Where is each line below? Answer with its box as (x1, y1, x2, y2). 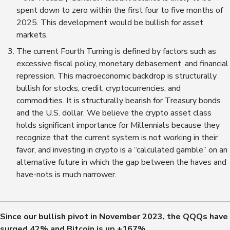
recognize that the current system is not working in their (16, 132, 218, 144)
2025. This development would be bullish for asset (16, 17, 203, 29)
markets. (16, 29, 48, 41)
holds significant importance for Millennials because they (16, 120, 220, 131)
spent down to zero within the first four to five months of (16, 5, 223, 16)
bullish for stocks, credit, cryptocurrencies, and (16, 83, 181, 94)
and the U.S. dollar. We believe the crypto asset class (16, 107, 212, 119)
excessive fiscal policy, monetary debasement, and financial (16, 58, 228, 70)
